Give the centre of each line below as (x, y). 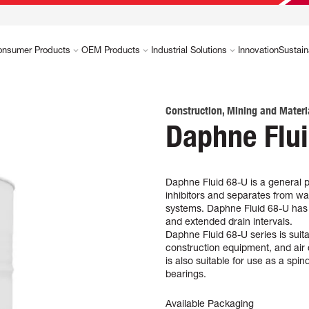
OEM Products (110, 50)
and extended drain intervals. (229, 222)
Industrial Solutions (189, 50)
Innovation (258, 50)
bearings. (186, 274)
